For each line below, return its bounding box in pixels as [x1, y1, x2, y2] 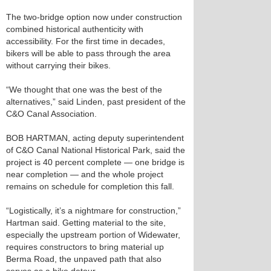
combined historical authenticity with [6, 24, 143, 34]
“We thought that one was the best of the [6, 85, 162, 94]
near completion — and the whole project [6, 169, 163, 179]
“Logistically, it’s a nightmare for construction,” [6, 206, 181, 215]
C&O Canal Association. [6, 109, 97, 119]
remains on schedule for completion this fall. [6, 181, 174, 191]
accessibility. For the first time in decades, [6, 36, 165, 46]
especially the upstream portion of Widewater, [6, 230, 180, 240]
